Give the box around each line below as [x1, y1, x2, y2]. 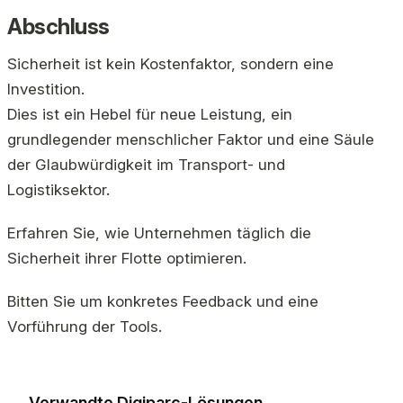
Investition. [7, 80, 85, 99]
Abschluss [7, 13, 110, 40]
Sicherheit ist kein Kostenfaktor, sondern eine [7, 55, 334, 74]
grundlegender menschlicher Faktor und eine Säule [7, 130, 374, 149]
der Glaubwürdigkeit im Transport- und [7, 156, 285, 175]
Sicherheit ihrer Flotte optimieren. [7, 249, 246, 268]
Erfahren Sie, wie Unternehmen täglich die [7, 224, 311, 243]
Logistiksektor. [7, 181, 110, 200]
